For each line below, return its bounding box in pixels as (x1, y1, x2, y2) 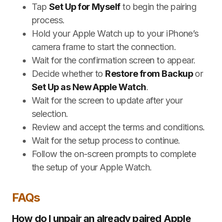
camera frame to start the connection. (32, 41, 176, 52)
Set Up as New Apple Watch (32, 81, 146, 92)
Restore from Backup (105, 68, 193, 79)
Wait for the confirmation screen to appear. (32, 55, 196, 65)
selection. (32, 108, 68, 119)
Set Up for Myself (49, 1, 120, 12)
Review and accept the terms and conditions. (32, 121, 205, 132)
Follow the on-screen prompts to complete (32, 148, 196, 159)
